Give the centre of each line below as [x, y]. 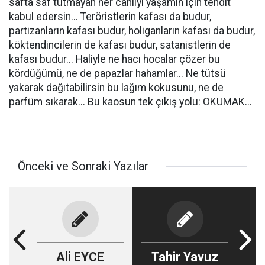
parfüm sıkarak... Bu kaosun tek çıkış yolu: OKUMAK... [130, 102]
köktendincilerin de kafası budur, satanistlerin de [120, 45]
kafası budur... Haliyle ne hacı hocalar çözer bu [114, 59]
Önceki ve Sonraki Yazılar [83, 166]
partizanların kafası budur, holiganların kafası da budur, [132, 31]
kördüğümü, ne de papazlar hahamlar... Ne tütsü [117, 73]
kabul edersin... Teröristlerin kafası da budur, [110, 17]
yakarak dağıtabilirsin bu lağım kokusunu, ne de [116, 88]
